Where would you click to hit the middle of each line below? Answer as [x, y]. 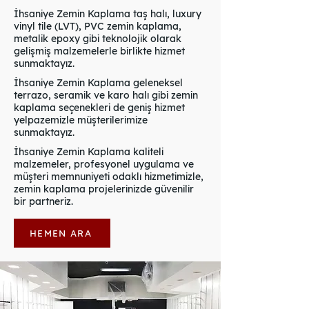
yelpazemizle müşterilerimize [81, 120]
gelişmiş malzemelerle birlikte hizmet [99, 51]
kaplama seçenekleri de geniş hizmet [99, 108]
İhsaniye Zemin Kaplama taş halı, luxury [108, 14]
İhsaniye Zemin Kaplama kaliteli [89, 152]
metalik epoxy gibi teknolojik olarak [98, 39]
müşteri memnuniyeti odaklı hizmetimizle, [109, 177]
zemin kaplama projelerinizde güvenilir [104, 189]
